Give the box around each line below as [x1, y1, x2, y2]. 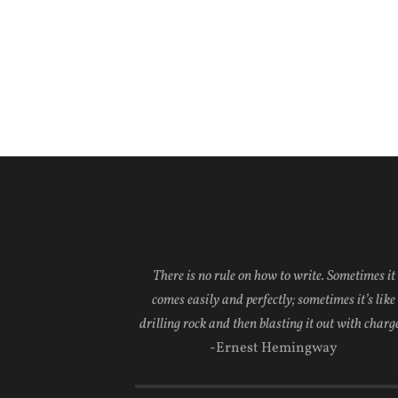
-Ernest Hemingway [210, 338, 338, 359]
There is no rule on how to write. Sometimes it [152, 267, 395, 287]
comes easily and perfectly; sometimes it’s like [152, 291, 395, 311]
